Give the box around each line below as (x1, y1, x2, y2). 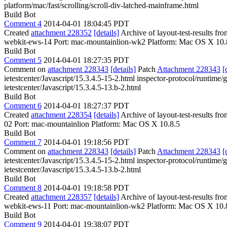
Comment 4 (4, 19, 42, 28)
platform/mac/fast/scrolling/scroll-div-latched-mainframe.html (4, 1, 199, 10)
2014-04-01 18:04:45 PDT (44, 19, 129, 28)
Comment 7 (4, 138, 42, 146)
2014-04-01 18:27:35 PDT (44, 56, 129, 64)
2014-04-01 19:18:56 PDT (44, 138, 129, 146)
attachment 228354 (31, 110, 92, 119)
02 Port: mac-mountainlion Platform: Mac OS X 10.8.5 (4, 120, 180, 128)
